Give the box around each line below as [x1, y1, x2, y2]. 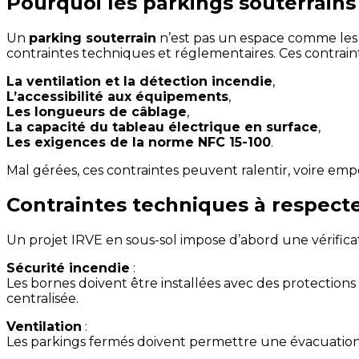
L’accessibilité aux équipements [6, 88, 228, 104]
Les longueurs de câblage [6, 103, 187, 119]
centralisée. [6, 291, 79, 307]
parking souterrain [29, 30, 156, 46]
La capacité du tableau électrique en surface [6, 119, 318, 135]
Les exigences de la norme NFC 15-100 [6, 134, 271, 150]
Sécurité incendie [6, 260, 130, 276]
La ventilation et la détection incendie [6, 73, 272, 89]
